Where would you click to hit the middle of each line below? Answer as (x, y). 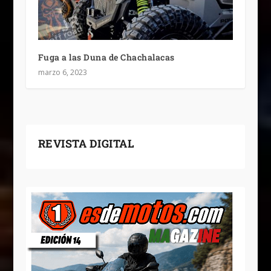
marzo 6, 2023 (62, 73)
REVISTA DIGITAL (86, 144)
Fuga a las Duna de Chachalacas (106, 57)
